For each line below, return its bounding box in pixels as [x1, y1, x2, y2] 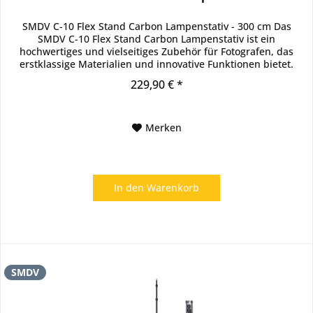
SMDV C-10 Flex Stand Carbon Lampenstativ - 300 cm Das [22, 20, 291, 34]
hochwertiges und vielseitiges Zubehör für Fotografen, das [20, 45, 294, 59]
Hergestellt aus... [117, 70, 196, 84]
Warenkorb [147, 181, 200, 195]
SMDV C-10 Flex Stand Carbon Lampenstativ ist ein [38, 32, 276, 46]
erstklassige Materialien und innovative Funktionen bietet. [20, 57, 294, 71]
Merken [145, 121, 182, 135]
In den [114, 181, 145, 195]
